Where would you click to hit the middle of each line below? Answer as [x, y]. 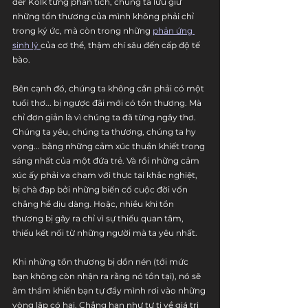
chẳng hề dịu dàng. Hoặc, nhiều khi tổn [94, 204]
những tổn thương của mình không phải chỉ [104, 16]
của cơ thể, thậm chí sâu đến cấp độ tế [121, 45]
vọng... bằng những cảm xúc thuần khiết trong [110, 146]
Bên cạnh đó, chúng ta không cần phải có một [109, 88]
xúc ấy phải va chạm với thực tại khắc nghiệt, [106, 175]
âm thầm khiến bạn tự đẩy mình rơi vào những [110, 290]
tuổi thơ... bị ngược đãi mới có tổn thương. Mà [108, 103]
